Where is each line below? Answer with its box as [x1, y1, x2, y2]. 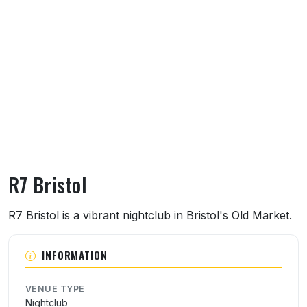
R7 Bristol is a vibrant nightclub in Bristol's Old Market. [8, 208, 292, 222]
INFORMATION [41, 247, 108, 262]
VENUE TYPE [25, 283, 85, 294]
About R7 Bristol [8, 203, 121, 229]
